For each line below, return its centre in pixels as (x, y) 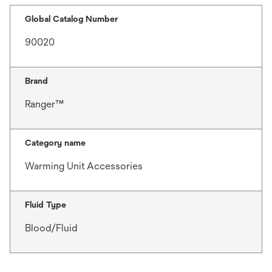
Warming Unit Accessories (84, 166)
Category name (55, 143)
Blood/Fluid (51, 228)
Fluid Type (46, 205)
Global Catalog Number (71, 19)
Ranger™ (44, 104)
